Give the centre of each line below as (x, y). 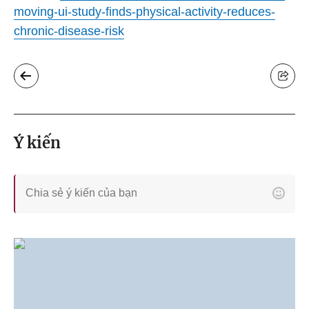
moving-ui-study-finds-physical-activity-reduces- (144, 12)
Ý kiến (37, 143)
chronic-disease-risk (69, 31)
